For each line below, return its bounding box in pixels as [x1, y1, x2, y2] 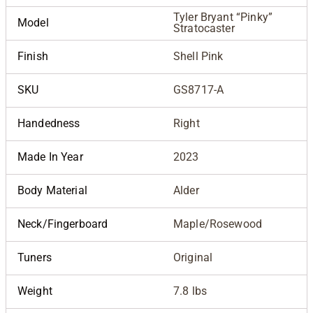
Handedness [17, 116, 80, 130]
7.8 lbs [173, 284, 208, 298]
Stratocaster [173, 21, 235, 35]
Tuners [17, 250, 52, 264]
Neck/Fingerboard [17, 217, 108, 231]
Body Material [17, 183, 87, 197]
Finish [17, 49, 48, 63]
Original [173, 250, 213, 264]
